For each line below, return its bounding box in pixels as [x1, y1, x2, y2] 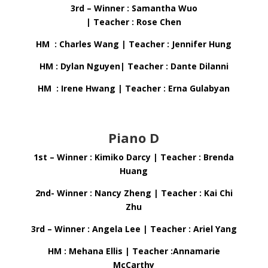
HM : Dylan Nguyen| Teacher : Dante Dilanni [39, 60, 229, 72]
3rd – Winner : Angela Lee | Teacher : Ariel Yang [31, 223, 237, 234]
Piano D [108, 129, 160, 147]
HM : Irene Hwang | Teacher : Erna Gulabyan [38, 83, 230, 94]
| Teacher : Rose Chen [86, 16, 182, 28]
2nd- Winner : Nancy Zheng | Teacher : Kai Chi [35, 187, 233, 199]
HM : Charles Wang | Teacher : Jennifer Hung [36, 38, 232, 50]
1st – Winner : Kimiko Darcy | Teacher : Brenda [33, 151, 234, 163]
